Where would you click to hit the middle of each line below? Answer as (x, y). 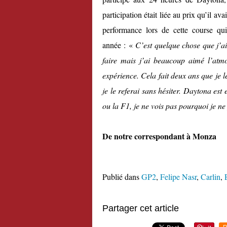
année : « (119, 45)
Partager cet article (141, 209)
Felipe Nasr (178, 177)
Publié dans (121, 177)
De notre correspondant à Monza (159, 136)
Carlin (211, 177)
